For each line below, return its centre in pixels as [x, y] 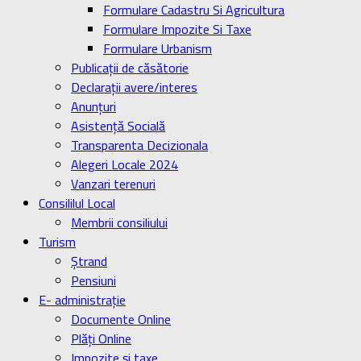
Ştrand [89, 261]
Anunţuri [93, 106]
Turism [57, 242]
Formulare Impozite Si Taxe [177, 29]
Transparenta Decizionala [139, 145]
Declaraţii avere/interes [134, 87]
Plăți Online [101, 338]
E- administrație [82, 300]
